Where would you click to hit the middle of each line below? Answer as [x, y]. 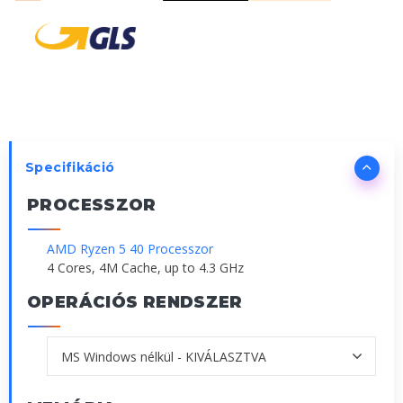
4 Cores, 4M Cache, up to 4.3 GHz [145, 268]
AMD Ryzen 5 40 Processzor [130, 249]
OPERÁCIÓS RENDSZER [135, 303]
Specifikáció [70, 168]
